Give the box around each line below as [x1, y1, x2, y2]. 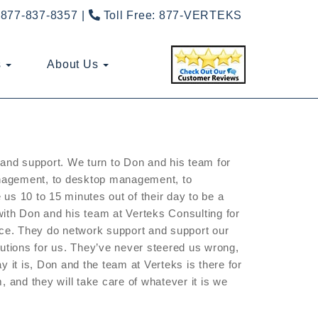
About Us [47, 58, 102, 70]
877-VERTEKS [158, 9, 242, 21]
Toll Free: [99, 9, 159, 21]
